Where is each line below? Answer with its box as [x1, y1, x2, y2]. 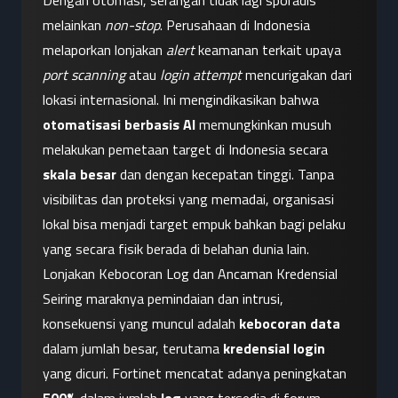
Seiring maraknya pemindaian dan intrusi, [43, 288, 283, 310]
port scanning [43, 64, 125, 86]
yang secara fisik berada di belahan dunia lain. [43, 238, 309, 260]
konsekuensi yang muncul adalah [43, 313, 239, 335]
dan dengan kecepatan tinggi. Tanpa [116, 163, 334, 186]
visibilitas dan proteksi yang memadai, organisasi [43, 188, 334, 211]
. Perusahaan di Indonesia [160, 14, 310, 36]
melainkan [43, 14, 105, 36]
